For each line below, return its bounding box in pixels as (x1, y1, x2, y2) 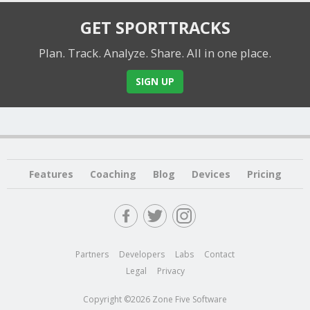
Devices (191, 167, 230, 181)
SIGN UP (136, 75, 174, 89)
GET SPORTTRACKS (80, 17, 230, 39)
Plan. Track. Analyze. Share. (39, 45, 184, 62)
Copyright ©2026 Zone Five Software (83, 293, 227, 306)
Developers (119, 248, 165, 261)
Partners (75, 248, 109, 261)
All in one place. (187, 45, 271, 62)
